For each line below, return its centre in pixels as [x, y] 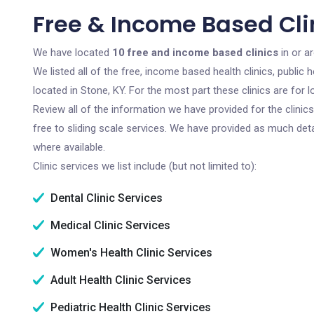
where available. [69, 147]
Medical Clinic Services [109, 225]
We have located [73, 53]
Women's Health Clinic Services [130, 253]
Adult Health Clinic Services [120, 280]
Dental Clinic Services [105, 198]
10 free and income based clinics [195, 53]
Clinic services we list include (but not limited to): [145, 166]
